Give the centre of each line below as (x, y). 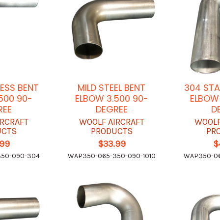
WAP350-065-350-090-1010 (111, 156)
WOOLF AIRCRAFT (111, 122)
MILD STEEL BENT (112, 88)
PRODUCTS (111, 131)
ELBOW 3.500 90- (111, 99)
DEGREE (111, 110)
